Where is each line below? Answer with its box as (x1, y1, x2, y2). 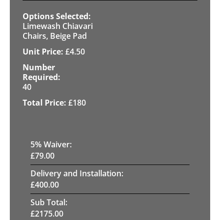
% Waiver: (35, 138, 72, 150)
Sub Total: (30, 196, 67, 208)
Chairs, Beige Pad (23, 30, 87, 41)
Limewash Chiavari (23, 20, 93, 31)
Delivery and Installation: (30, 167, 123, 179)
